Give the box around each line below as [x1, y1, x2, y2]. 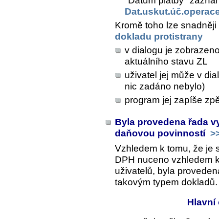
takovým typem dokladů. [115, 176, 218, 187]
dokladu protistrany [115, 31, 203, 42]
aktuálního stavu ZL [125, 56, 208, 66]
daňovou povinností [115, 128, 208, 138]
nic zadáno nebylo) [125, 81, 205, 91]
